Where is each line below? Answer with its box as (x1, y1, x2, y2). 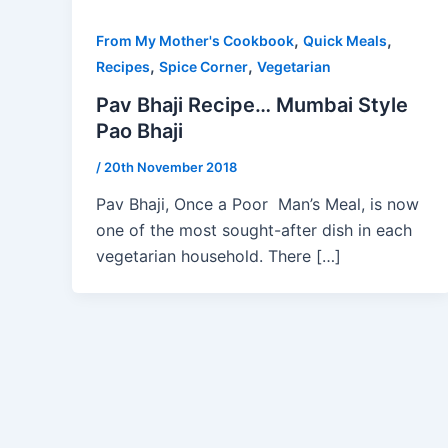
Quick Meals (303, 32, 387, 49)
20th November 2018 (104, 158, 237, 175)
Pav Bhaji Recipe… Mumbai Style (96, 92, 408, 117)
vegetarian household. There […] (96, 246, 341, 267)
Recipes (96, 58, 150, 75)
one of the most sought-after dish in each (96, 220, 412, 241)
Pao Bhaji (96, 118, 183, 143)
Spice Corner (159, 58, 248, 75)
